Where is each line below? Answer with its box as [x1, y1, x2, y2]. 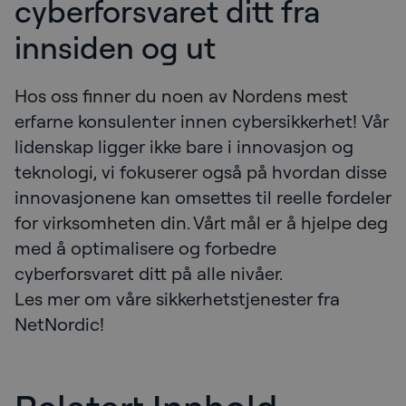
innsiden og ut [14, 26, 216, 66]
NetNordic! [14, 312, 113, 335]
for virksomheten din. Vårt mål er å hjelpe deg [14, 210, 388, 234]
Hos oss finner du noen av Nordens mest [14, 83, 348, 107]
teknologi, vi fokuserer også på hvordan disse [14, 159, 387, 183]
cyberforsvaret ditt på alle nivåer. [14, 261, 291, 285]
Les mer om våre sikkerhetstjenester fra [14, 286, 340, 310]
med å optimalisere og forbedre [14, 236, 276, 259]
